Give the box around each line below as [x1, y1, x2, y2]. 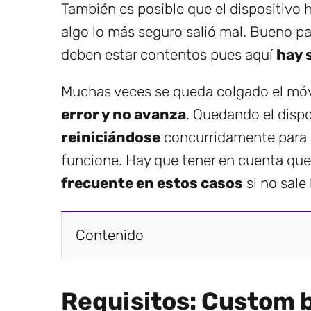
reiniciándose [61, 128, 160, 146]
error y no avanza [61, 105, 186, 123]
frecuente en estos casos [61, 174, 243, 192]
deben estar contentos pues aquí [61, 45, 276, 63]
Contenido [76, 226, 144, 244]
